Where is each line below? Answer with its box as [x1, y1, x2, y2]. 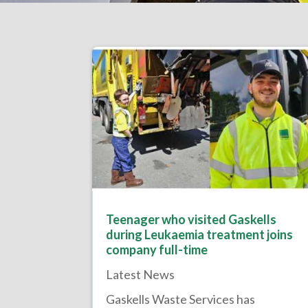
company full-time [106, 242, 208, 258]
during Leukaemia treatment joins [106, 227, 294, 243]
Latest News [106, 267, 175, 283]
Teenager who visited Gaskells [106, 212, 277, 228]
